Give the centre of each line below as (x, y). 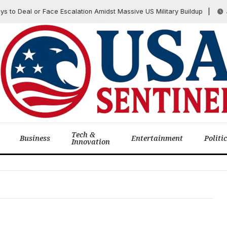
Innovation (91, 142)
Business (35, 138)
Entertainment (157, 138)
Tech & (83, 135)
